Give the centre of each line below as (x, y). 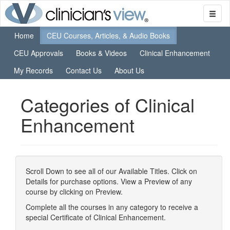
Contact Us (84, 70)
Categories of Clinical (108, 104)
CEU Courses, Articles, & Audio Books (108, 35)
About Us (129, 70)
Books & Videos (101, 53)
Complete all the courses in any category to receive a (112, 207)
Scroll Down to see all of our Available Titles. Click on (111, 171)
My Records (33, 70)
